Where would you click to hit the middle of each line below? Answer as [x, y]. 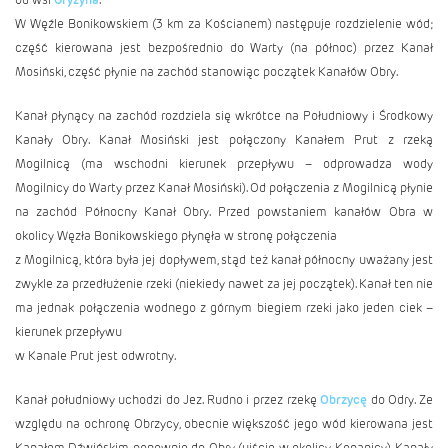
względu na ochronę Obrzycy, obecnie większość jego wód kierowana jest [224, 423]
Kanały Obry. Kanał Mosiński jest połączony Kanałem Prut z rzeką [224, 139]
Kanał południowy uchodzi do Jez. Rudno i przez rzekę [168, 399]
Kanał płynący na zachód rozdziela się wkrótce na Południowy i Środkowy [224, 115]
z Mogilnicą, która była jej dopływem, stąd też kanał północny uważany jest [224, 259]
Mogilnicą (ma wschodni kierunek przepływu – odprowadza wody [224, 163]
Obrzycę [344, 399]
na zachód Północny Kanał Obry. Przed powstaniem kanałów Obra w [224, 211]
